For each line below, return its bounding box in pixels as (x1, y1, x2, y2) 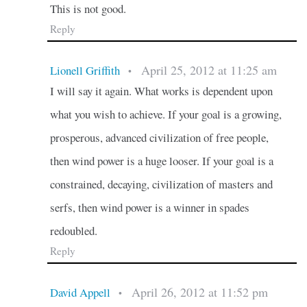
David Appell (49, 284, 110, 300)
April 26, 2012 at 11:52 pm (131, 283, 268, 300)
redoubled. (49, 222, 97, 238)
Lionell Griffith (49, 62, 120, 78)
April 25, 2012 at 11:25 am (140, 61, 277, 78)
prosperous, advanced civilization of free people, (49, 129, 269, 145)
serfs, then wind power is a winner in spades (49, 199, 249, 215)
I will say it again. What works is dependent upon (49, 82, 273, 99)
